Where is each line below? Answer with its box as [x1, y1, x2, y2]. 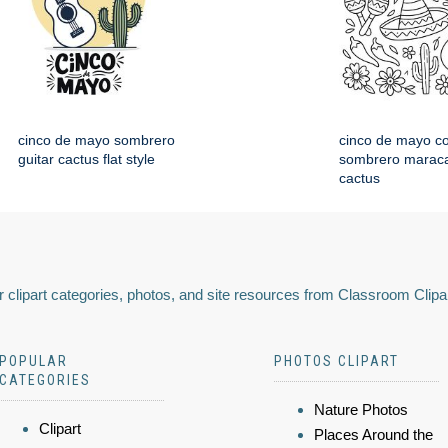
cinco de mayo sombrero [18, 132, 175, 148]
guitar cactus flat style [18, 151, 155, 167]
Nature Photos [314, 401, 408, 418]
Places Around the [314, 426, 433, 443]
